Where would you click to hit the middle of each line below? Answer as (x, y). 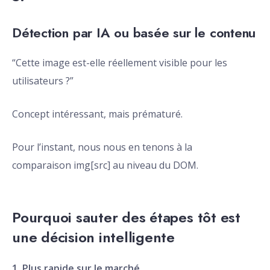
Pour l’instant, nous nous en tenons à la (102, 147)
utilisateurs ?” (43, 81)
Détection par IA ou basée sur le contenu (134, 33)
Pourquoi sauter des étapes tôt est (126, 218)
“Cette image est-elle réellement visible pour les (120, 63)
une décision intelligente (93, 237)
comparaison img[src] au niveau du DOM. (105, 165)
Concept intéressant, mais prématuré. (97, 114)
